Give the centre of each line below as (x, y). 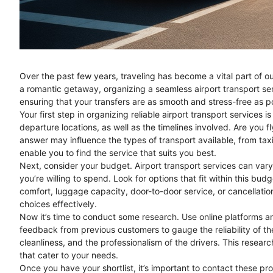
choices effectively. (58, 204)
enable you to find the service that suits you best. (118, 153)
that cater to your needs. (69, 255)
